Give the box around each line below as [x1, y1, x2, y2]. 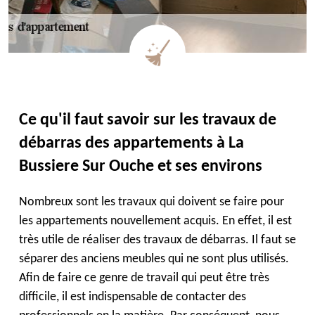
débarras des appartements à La [19, 135, 244, 152]
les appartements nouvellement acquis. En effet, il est [19, 214, 292, 228]
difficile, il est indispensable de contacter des [19, 290, 246, 304]
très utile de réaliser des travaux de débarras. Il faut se [19, 233, 296, 247]
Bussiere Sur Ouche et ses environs [19, 158, 262, 175]
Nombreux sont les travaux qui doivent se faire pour [19, 195, 284, 209]
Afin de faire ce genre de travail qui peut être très [19, 271, 269, 285]
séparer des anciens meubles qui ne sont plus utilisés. [19, 252, 289, 266]
